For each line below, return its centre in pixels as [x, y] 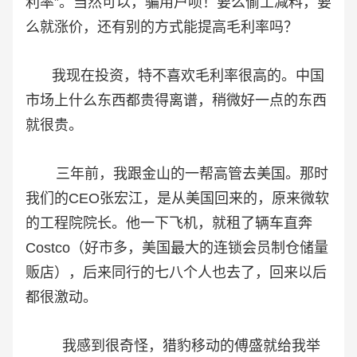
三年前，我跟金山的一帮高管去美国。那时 [177, 174]
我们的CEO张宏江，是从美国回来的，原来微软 [177, 199]
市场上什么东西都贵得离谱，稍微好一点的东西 [176, 101]
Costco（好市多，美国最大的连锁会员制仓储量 [177, 248]
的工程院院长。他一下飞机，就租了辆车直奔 [169, 224]
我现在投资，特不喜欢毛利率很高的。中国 [175, 76]
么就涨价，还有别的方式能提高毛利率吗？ [162, 27]
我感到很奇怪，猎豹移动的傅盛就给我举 [173, 346]
